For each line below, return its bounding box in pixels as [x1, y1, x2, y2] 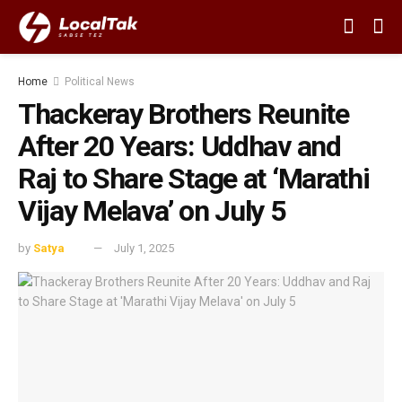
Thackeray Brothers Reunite [18, 97, 349, 131]
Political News [65, 75, 135, 88]
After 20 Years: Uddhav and [18, 129, 341, 163]
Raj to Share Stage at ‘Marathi [18, 162, 370, 196]
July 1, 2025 [113, 240, 174, 255]
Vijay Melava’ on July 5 [18, 194, 285, 228]
